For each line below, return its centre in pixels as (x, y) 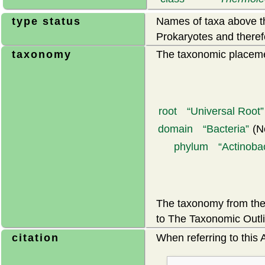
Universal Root (225, 111)
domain (175, 129)
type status (46, 21)
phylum (191, 147)
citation (35, 238)
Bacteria (226, 129)
